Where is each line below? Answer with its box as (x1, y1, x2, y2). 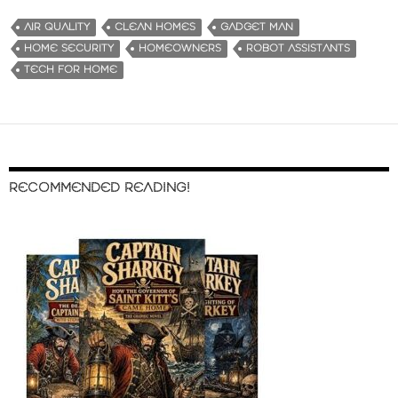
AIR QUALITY (24, 20, 90, 35)
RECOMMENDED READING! (9, 179, 190, 198)
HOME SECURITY (24, 42, 114, 56)
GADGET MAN (220, 20, 293, 35)
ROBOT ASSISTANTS (246, 42, 350, 56)
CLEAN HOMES (115, 20, 195, 35)
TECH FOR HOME (24, 63, 117, 77)
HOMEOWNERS (139, 42, 221, 56)
